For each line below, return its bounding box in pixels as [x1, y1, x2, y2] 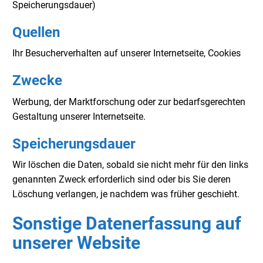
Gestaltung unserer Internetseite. [12, 110, 146, 122]
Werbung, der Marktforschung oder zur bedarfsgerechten [12, 96, 245, 107]
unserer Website [12, 232, 140, 254]
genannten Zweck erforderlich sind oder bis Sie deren [12, 174, 231, 186]
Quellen [12, 23, 60, 41]
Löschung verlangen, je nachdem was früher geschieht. [12, 188, 240, 200]
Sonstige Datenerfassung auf [12, 213, 241, 234]
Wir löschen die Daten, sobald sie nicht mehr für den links [12, 159, 248, 171]
